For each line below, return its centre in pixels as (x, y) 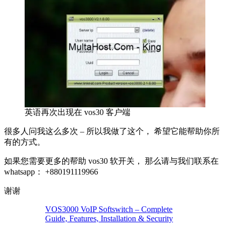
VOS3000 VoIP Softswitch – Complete (109, 209)
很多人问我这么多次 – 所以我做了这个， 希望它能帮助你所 (112, 131)
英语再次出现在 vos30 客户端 (78, 112)
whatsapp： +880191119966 (51, 172)
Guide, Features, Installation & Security (109, 218)
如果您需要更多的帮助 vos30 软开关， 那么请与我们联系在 (111, 161)
